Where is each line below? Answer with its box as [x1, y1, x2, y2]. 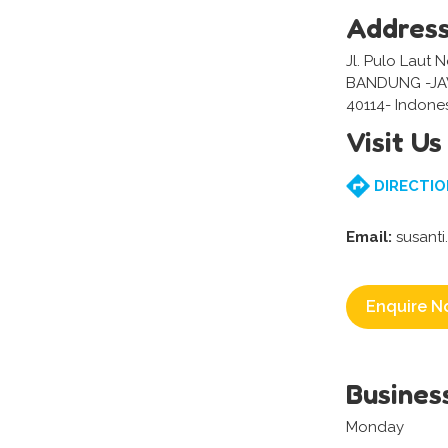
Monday [346, 418, 404, 437]
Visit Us [346, 125, 442, 160]
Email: [346, 228, 392, 247]
